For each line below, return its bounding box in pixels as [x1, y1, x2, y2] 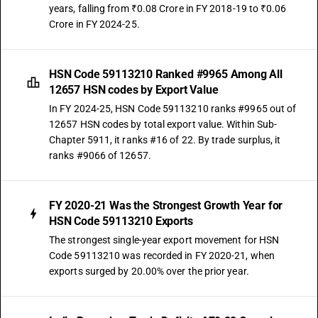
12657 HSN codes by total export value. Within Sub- [49, 119, 278, 130]
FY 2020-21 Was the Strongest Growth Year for [49, 199, 283, 212]
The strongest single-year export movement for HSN [49, 234, 280, 246]
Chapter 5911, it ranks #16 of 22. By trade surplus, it [49, 134, 281, 146]
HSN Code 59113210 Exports [49, 214, 193, 228]
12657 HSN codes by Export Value [49, 83, 219, 97]
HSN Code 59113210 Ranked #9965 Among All [49, 67, 283, 81]
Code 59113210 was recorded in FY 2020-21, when [49, 250, 275, 261]
